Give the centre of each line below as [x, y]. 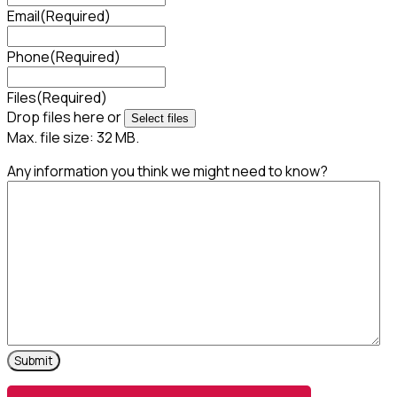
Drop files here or [66, 117]
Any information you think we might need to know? [167, 171]
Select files [160, 118]
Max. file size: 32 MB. [73, 137]
